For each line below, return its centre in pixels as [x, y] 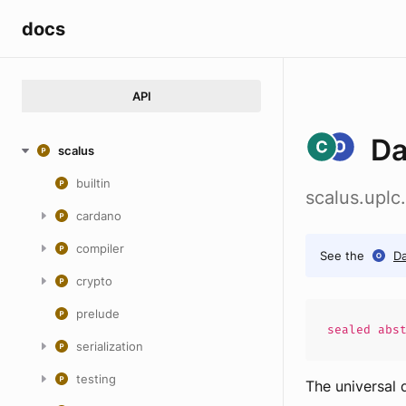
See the [342, 256]
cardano [99, 216]
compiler [100, 248]
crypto [94, 281]
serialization [110, 346]
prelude [98, 314]
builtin [93, 183]
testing [96, 379]
